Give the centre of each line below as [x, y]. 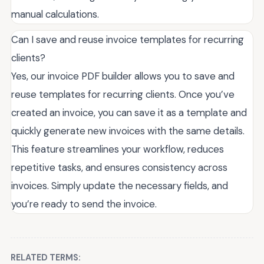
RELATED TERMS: [46, 257]
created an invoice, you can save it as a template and [129, 112]
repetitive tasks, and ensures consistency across [119, 167]
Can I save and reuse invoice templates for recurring [128, 39]
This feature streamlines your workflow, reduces [118, 149]
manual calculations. [55, 14]
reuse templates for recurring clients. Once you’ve [123, 94]
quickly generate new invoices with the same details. [128, 131]
